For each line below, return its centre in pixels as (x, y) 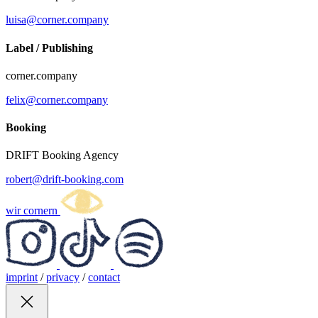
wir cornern (33, 211)
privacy (63, 278)
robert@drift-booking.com (65, 180)
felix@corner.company (57, 99)
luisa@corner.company (57, 20)
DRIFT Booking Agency (62, 155)
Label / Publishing (49, 48)
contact (104, 278)
